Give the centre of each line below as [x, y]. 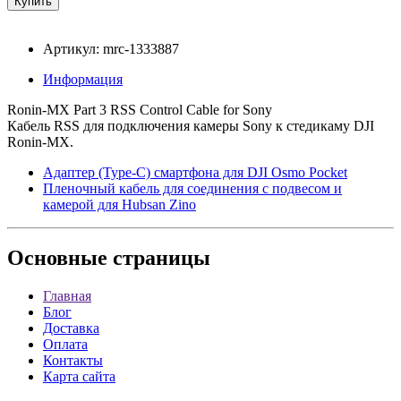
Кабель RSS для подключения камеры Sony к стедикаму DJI [191, 125]
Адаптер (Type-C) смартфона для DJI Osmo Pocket [195, 172]
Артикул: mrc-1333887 [111, 48]
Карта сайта [79, 377]
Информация [83, 79]
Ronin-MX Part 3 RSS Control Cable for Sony [140, 109]
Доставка [71, 328]
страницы [159, 258]
